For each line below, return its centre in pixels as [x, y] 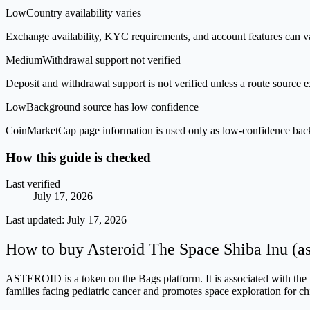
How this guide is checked [78, 157]
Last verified [33, 184]
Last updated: [36, 220]
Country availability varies [84, 12]
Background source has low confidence [112, 107]
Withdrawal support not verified [111, 60]
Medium [24, 60]
